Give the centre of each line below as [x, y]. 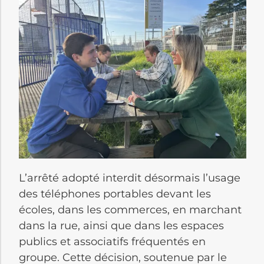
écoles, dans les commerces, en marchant [130, 210]
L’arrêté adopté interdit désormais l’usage [130, 178]
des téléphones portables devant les [115, 194]
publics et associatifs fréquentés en [112, 242]
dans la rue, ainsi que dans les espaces [121, 226]
